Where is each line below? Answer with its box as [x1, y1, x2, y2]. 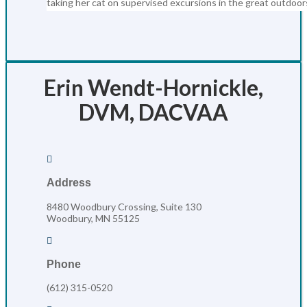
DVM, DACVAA [79, 98, 228, 125]
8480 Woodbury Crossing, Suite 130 [47, 200, 201, 212]
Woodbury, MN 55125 [47, 212, 140, 224]
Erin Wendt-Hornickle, [44, 73, 263, 101]
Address [47, 176, 91, 189]
